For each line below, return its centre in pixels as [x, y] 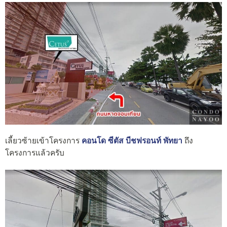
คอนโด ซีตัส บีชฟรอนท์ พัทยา [132, 141]
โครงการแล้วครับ [35, 153]
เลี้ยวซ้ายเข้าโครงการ [43, 141]
